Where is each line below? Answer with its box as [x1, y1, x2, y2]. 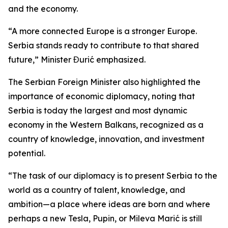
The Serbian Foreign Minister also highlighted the [8, 77, 201, 87]
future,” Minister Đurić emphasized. [8, 54, 146, 65]
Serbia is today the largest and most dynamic [8, 105, 187, 116]
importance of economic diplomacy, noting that [8, 91, 195, 101]
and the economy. [8, 4, 78, 14]
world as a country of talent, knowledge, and [8, 185, 185, 195]
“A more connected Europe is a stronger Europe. [8, 26, 197, 36]
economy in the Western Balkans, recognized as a [8, 120, 204, 130]
